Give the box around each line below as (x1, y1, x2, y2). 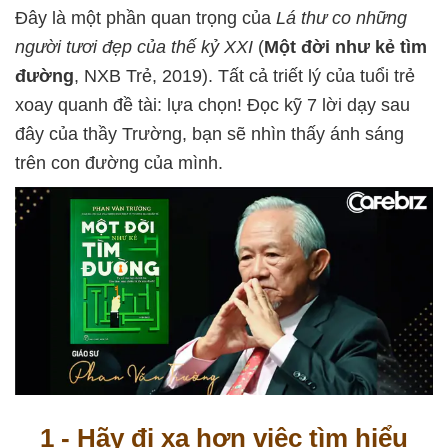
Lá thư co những (276, 8, 407, 28)
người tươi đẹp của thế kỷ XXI (15, 37, 253, 57)
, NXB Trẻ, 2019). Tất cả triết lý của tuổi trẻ (74, 66, 415, 86)
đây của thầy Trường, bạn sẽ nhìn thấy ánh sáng (15, 124, 404, 144)
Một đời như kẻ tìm (264, 37, 427, 57)
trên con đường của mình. (15, 153, 223, 173)
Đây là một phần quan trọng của (15, 8, 276, 28)
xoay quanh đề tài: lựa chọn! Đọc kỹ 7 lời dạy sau (15, 95, 410, 115)
